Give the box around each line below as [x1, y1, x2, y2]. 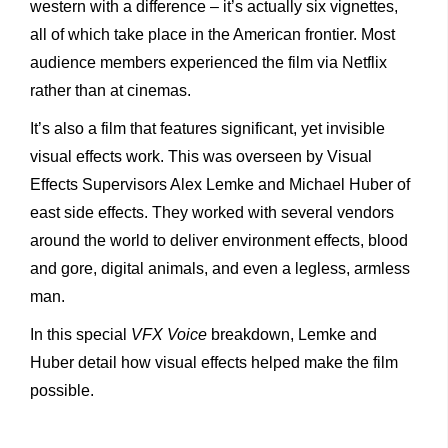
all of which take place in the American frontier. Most [30, 25, 395, 43]
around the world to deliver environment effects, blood [30, 231, 408, 249]
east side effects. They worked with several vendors [30, 203, 394, 221]
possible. [30, 381, 94, 399]
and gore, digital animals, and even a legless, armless [30, 259, 410, 277]
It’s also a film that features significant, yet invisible [30, 119, 385, 137]
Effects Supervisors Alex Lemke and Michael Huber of [30, 175, 410, 193]
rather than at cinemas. [30, 81, 191, 99]
